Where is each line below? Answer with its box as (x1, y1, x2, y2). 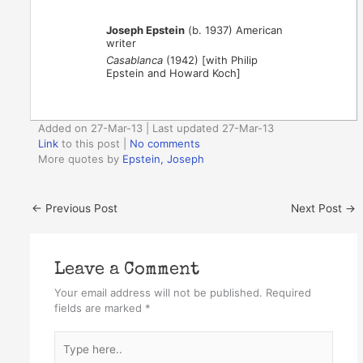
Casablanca (106, 53, 164, 66)
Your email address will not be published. (53, 285, 263, 299)
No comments (130, 137, 201, 151)
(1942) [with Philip (163, 53, 258, 66)
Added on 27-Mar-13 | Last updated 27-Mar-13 (38, 122, 275, 135)
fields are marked (53, 301, 145, 314)
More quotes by (38, 152, 123, 166)
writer (106, 36, 137, 49)
